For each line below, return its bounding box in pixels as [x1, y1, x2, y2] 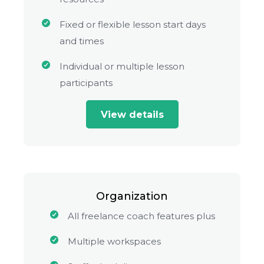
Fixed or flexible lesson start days [60, 19, 206, 30]
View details [100, 108, 164, 120]
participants [60, 77, 113, 88]
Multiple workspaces [67, 236, 161, 247]
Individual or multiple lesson [60, 61, 184, 72]
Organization [96, 190, 168, 203]
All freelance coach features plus [67, 210, 215, 222]
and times [60, 35, 104, 47]
